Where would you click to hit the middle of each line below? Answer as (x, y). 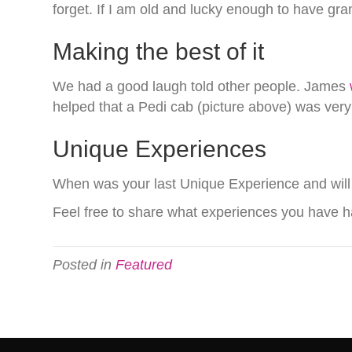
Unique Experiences (160, 148)
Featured (144, 264)
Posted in (84, 264)
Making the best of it (159, 51)
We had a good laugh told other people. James (202, 86)
